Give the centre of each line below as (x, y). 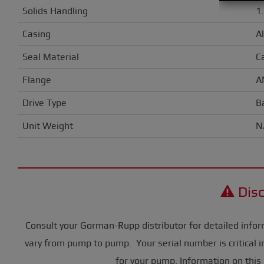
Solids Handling (55, 11)
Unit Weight (48, 126)
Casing (37, 34)
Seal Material (51, 57)
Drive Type (44, 103)
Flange (37, 80)
